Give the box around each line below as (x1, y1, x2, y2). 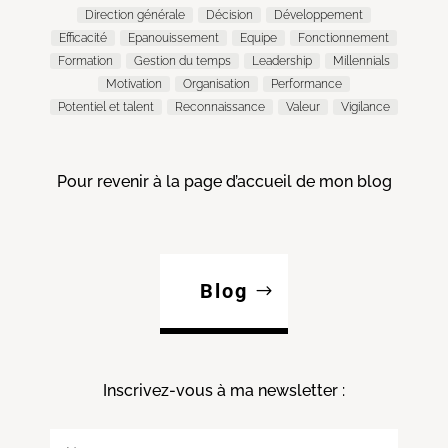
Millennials (333, 53, 390, 68)
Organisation (183, 76, 250, 91)
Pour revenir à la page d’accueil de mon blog (56, 171, 392, 191)
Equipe (240, 30, 277, 45)
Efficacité (59, 30, 107, 45)
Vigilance (341, 99, 390, 114)
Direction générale (85, 7, 185, 22)
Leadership (252, 53, 312, 68)
